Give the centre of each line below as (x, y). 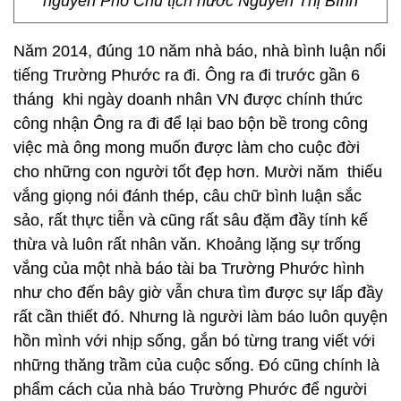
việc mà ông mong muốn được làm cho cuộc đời (187, 148)
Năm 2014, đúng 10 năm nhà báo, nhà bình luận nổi (200, 51)
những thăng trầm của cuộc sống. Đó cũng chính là (196, 365)
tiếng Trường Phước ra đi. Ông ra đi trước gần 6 (187, 75)
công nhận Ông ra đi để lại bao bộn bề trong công (191, 124)
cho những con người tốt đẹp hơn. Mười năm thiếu (198, 172)
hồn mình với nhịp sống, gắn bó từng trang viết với (194, 341)
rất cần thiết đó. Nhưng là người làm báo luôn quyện (200, 317)
